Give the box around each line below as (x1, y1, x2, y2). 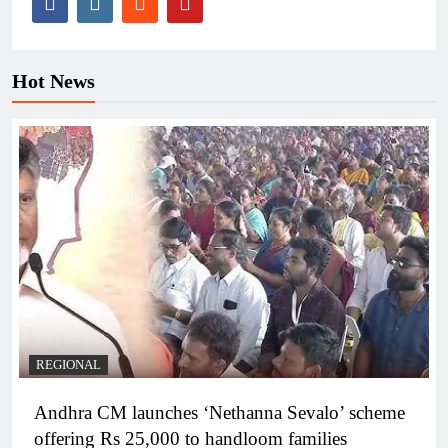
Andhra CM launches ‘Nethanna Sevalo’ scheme (34, 401, 405, 423)
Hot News (12, 69, 95, 92)
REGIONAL (36, 357, 101, 372)
